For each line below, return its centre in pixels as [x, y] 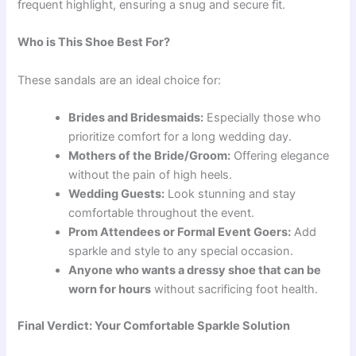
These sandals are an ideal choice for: [120, 80]
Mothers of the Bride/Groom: [150, 156]
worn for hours [110, 290]
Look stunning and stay [230, 194]
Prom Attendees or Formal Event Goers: [180, 232]
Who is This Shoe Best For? [94, 43]
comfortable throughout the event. [162, 213]
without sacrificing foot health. [235, 290]
